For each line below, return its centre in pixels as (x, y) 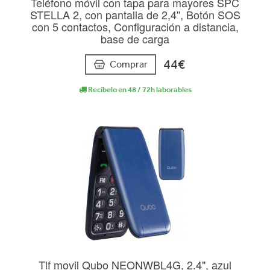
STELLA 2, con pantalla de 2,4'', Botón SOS (135, 15)
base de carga (135, 39)
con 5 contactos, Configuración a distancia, (135, 27)
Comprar (129, 64)
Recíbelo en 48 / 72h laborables (139, 90)
